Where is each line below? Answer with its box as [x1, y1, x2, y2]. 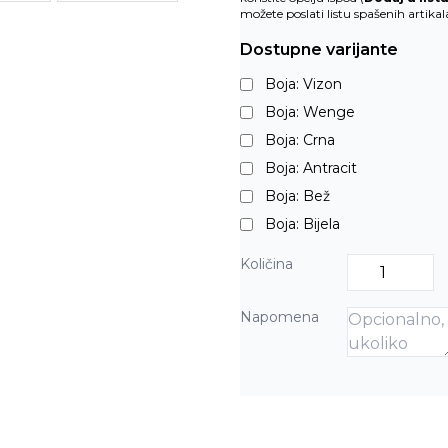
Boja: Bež [264, 187, 330, 205]
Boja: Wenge [264, 103, 355, 121]
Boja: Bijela [264, 215, 344, 233]
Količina [239, 255, 293, 273]
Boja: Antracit [264, 159, 357, 177]
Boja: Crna [264, 131, 335, 149]
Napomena [239, 308, 319, 326]
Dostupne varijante [239, 40, 398, 59]
